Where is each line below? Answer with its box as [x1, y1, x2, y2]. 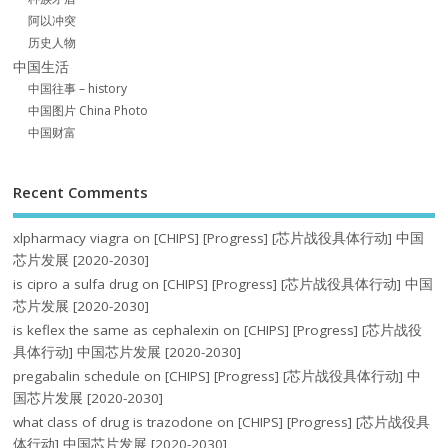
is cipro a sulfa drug [13, 274, 139, 293]
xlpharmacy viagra [13, 228, 130, 247]
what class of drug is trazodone [13, 412, 214, 431]
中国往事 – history [28, 80, 128, 98]
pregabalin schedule [13, 366, 141, 385]
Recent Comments [13, 182, 149, 203]
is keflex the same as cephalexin [13, 320, 220, 339]
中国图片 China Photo [28, 102, 149, 120]
